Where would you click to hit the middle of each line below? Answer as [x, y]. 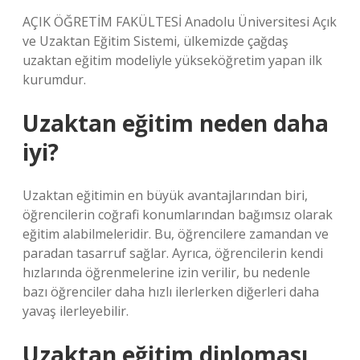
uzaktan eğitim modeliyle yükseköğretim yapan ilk [172, 60]
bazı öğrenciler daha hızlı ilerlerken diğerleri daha [171, 292]
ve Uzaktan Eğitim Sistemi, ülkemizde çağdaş [155, 41]
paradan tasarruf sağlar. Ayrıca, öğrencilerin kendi [173, 253]
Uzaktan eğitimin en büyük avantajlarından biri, [165, 195]
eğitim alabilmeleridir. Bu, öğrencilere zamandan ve [176, 234]
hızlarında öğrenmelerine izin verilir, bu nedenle [166, 272]
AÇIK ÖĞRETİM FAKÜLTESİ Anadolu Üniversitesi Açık [180, 22]
